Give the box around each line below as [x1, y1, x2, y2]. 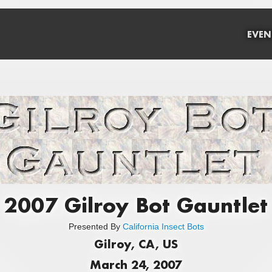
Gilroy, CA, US [94, 237, 178, 252]
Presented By [68, 222, 123, 232]
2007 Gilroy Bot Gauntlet [4, 192, 268, 217]
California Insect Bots [122, 222, 204, 232]
